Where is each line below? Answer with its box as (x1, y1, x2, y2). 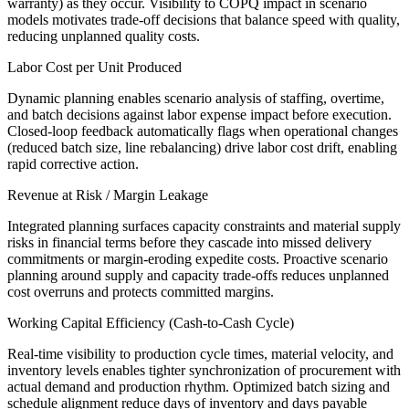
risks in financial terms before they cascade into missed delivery (7, 235, 372, 251)
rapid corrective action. (7, 156, 139, 173)
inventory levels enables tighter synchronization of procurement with (7, 362, 401, 379)
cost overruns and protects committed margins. (7, 284, 274, 300)
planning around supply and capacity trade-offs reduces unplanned (7, 267, 389, 284)
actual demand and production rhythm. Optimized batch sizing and (7, 379, 390, 395)
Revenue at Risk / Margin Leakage (7, 187, 208, 204)
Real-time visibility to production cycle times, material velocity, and (7, 346, 393, 362)
